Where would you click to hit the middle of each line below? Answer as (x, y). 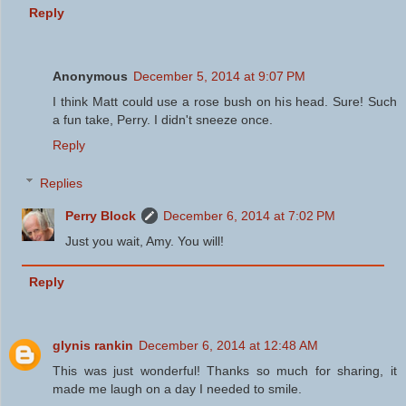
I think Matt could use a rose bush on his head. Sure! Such (225, 101)
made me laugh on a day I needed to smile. (177, 388)
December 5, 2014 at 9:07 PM (219, 76)
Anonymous (90, 76)
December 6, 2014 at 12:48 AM (228, 345)
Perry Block (101, 215)
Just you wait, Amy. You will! (145, 241)
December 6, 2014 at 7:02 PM (250, 215)
